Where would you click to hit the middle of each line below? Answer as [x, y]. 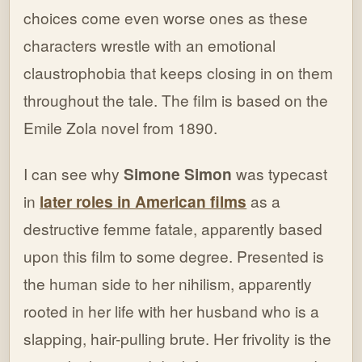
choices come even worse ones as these [166, 18]
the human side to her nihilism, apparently [168, 284]
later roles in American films [143, 202]
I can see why [74, 174]
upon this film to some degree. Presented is [174, 256]
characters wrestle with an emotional [150, 45]
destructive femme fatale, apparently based [173, 229]
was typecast [280, 174]
